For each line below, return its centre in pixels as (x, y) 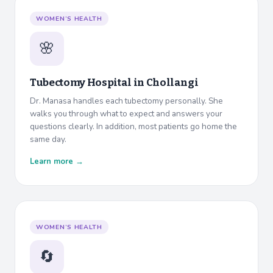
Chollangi (172, 83)
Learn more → (57, 162)
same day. (48, 140)
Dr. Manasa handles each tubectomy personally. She (126, 101)
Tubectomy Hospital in (88, 83)
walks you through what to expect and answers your (126, 114)
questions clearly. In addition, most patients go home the (133, 127)
